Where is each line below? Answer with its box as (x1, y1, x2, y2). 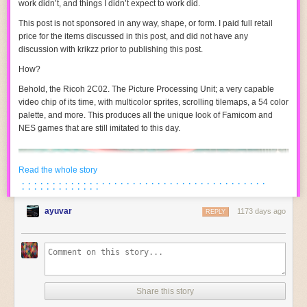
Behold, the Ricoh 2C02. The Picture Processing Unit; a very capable (19, 84, 274, 94)
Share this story (136, 286, 194, 296)
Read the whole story (19, 165, 97, 175)
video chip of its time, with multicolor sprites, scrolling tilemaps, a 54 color (19, 97, 288, 107)
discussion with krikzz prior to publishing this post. (19, 45, 203, 54)
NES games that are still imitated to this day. (19, 123, 180, 133)
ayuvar (45, 206, 72, 216)
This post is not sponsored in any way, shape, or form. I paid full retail (19, 19, 273, 28)
